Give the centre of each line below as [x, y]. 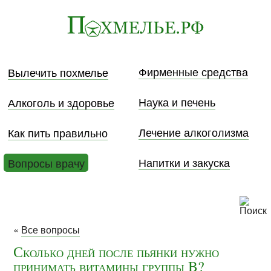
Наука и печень [177, 102]
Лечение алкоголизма [194, 132]
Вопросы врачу [46, 162]
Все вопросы [51, 230]
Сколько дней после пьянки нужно [116, 252]
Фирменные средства [194, 72]
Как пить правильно [57, 132]
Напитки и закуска [184, 162]
